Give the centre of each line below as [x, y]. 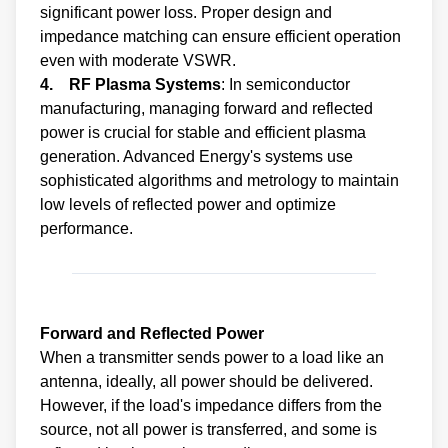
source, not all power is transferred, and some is [208, 429]
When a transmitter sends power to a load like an [212, 357]
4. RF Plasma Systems [130, 84]
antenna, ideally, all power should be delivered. [206, 381]
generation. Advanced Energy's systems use [196, 156]
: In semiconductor [285, 84]
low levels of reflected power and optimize [188, 204]
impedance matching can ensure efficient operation [220, 36]
